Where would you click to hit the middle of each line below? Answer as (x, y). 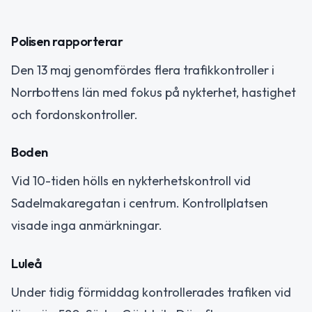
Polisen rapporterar (67, 41)
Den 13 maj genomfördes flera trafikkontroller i (143, 70)
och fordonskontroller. (75, 114)
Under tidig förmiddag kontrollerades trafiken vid (151, 292)
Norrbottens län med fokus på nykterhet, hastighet (154, 92)
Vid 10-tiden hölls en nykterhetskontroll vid (131, 181)
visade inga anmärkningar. (87, 226)
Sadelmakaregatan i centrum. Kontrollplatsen (140, 203)
